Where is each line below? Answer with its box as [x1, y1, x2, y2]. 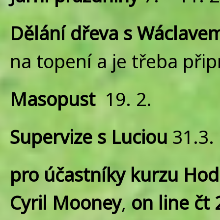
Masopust [10, 86, 95, 111]
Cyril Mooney [10, 190, 121, 215]
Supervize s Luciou [10, 124, 167, 149]
